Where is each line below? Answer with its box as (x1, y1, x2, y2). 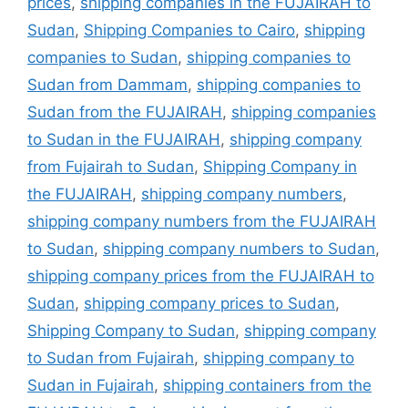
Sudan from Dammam (27, 75, 188, 94)
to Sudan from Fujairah (27, 348, 194, 367)
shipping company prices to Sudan (84, 293, 335, 312)
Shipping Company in (203, 157, 357, 176)
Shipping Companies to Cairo (84, 20, 295, 39)
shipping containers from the (163, 375, 372, 394)
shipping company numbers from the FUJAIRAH (27, 211, 376, 230)
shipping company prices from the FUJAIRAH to (27, 266, 374, 285)
